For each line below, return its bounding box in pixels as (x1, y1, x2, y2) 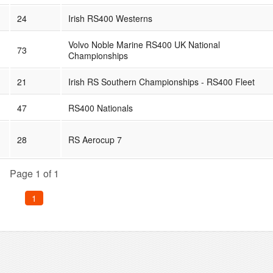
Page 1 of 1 (9, 166, 59, 180)
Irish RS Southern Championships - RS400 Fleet (68, 75, 255, 88)
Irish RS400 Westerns (68, 12, 152, 24)
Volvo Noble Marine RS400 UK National (68, 38, 220, 51)
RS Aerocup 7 (68, 133, 122, 146)
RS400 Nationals (68, 101, 133, 114)
